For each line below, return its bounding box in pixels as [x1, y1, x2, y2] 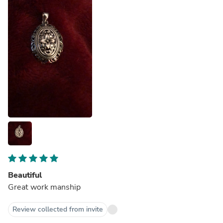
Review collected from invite [12, 204, 103, 214]
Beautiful [8, 169, 42, 181]
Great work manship [8, 181, 81, 193]
